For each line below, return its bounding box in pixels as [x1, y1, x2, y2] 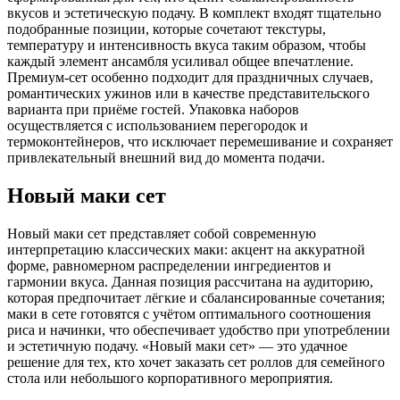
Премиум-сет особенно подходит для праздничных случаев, [7, 70, 373, 86]
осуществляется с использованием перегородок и [7, 118, 308, 134]
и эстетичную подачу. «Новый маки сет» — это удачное [7, 338, 347, 354]
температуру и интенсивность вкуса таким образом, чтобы [7, 37, 366, 54]
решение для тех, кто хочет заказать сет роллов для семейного [7, 354, 385, 371]
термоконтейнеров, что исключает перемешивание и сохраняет [7, 134, 393, 150]
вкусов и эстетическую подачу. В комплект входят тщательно [7, 5, 381, 21]
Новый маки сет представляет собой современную [7, 226, 316, 242]
